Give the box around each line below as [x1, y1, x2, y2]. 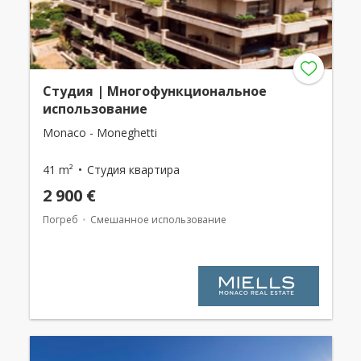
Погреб [42, 213, 78, 226]
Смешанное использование [89, 213, 226, 226]
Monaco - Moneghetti [42, 125, 157, 140]
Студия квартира [86, 162, 180, 177]
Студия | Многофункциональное [42, 82, 267, 100]
